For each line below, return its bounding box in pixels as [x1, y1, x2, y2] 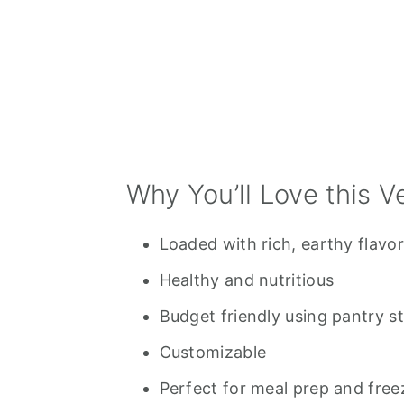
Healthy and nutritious [159, 271, 335, 289]
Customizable [159, 343, 267, 362]
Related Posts [156, 8, 265, 27]
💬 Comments [156, 45, 264, 64]
